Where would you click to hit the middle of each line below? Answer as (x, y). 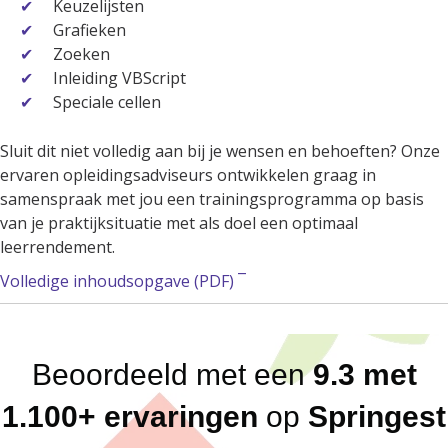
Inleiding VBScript (119, 78)
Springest (377, 417)
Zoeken (81, 54)
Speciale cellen (107, 102)
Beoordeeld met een (172, 375)
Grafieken (89, 30)
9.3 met (364, 375)
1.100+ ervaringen (130, 417)
